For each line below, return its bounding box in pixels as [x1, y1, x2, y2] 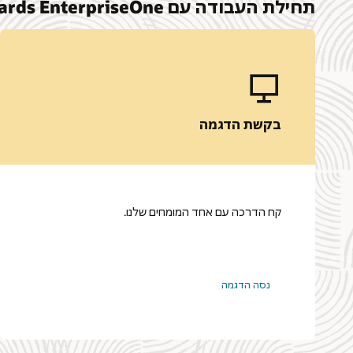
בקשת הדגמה [199, 115, 281, 132]
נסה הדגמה [221, 278, 270, 292]
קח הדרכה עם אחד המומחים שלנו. [124, 203, 281, 219]
